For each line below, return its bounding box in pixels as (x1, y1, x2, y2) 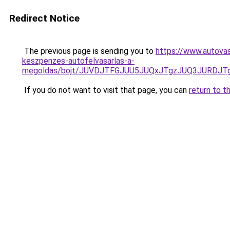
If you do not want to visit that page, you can (22, 85, 189, 95)
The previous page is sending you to (22, 46, 156, 56)
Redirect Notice (9, 12, 80, 24)
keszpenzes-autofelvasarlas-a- (22, 56, 135, 66)
